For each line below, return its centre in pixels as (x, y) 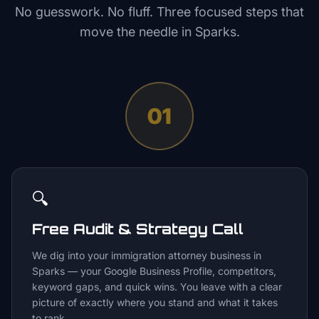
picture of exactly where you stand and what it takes (155, 302)
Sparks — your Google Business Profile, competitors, (154, 271)
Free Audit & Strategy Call (138, 229)
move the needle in (137, 32)
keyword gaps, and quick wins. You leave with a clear (157, 287)
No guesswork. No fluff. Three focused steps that (159, 12)
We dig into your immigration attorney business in (147, 255)
